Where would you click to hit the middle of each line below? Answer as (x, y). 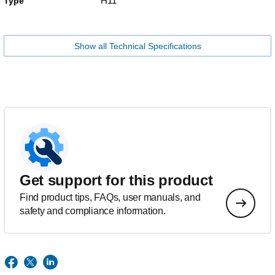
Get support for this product (116, 180)
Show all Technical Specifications (137, 46)
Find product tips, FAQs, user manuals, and (110, 197)
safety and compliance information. (93, 211)
